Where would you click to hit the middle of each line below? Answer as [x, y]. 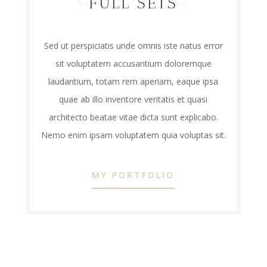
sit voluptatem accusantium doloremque [133, 63]
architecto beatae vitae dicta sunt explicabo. [133, 117]
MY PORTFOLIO [133, 175]
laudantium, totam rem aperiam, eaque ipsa [133, 81]
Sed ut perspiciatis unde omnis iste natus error [133, 45]
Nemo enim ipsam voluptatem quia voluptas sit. [133, 135]
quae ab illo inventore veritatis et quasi [133, 99]
